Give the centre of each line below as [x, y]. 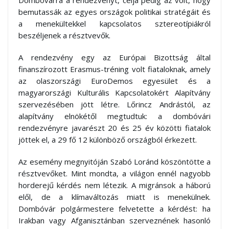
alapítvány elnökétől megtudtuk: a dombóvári [114, 116]
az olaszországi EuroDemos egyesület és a [114, 81]
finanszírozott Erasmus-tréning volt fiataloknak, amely [114, 69]
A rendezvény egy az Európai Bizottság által [114, 58]
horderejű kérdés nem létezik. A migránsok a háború [114, 185]
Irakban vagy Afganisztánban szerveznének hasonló [114, 221]
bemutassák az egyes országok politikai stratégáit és [114, 12]
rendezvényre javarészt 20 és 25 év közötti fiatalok [114, 128]
